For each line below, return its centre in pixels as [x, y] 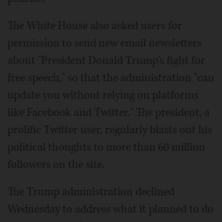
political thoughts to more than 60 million [106, 147]
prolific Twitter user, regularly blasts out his [110, 130]
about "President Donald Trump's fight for [106, 60]
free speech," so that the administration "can [111, 78]
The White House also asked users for [95, 26]
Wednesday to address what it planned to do [111, 209]
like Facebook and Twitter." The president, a [109, 112]
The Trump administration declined [91, 192]
